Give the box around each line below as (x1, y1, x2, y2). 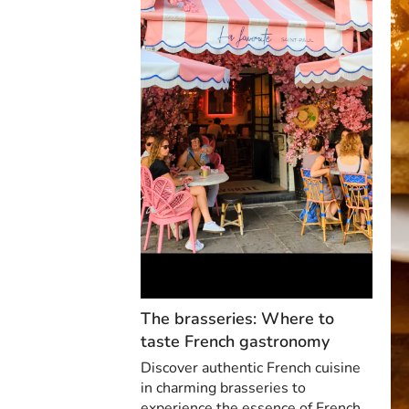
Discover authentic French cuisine (141, 357, 361, 378)
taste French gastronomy (141, 330, 330, 352)
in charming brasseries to (141, 377, 306, 398)
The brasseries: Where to (141, 307, 334, 330)
